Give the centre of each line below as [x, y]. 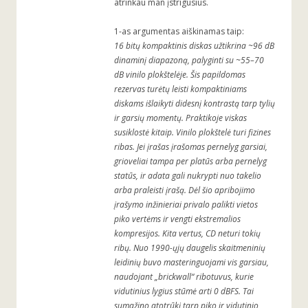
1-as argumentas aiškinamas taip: [179, 32]
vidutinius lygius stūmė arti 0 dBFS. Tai [184, 291]
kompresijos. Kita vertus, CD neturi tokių [187, 234]
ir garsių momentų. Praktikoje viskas [180, 118]
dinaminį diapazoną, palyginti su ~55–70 [189, 60]
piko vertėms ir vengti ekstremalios [177, 219]
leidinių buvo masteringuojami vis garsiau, [191, 263]
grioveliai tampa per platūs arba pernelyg [190, 162]
